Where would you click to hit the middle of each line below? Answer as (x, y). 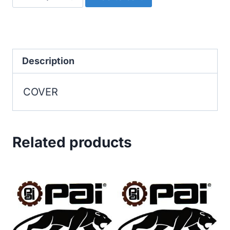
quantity (54, 11)
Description (48, 61)
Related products (72, 142)
